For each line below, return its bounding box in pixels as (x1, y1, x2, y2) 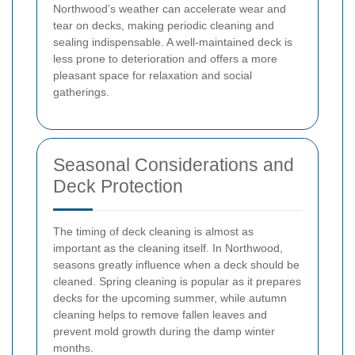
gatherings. (53, 86, 109, 99)
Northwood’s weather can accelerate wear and (53, 2, 286, 16)
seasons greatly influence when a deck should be (53, 258, 300, 272)
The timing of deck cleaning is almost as (53, 225, 254, 239)
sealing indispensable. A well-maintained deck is (53, 36, 292, 49)
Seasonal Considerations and (53, 155, 294, 176)
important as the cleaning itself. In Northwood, (53, 242, 283, 255)
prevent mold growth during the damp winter (53, 325, 275, 338)
